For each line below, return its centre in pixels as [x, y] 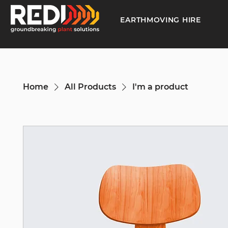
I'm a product [160, 87]
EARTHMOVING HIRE [161, 20]
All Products [90, 87]
